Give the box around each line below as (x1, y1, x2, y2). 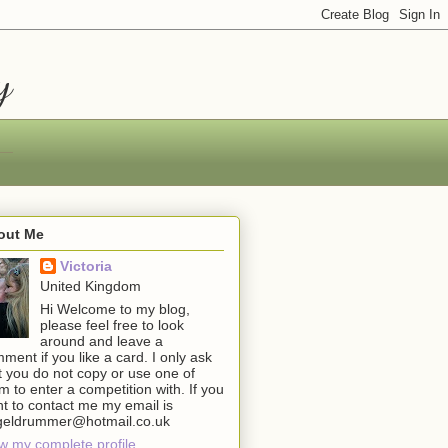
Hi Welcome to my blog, (39, 300, 190, 317)
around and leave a (39, 332, 163, 349)
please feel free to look (39, 316, 184, 333)
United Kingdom (39, 277, 141, 294)
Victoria (59, 257, 112, 274)
